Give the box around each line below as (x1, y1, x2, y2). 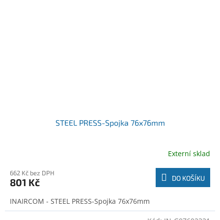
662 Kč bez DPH (10, 168, 55, 177)
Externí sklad (168, 149, 210, 159)
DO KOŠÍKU (172, 173, 205, 182)
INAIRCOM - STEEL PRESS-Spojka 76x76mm (10, 196, 150, 206)
